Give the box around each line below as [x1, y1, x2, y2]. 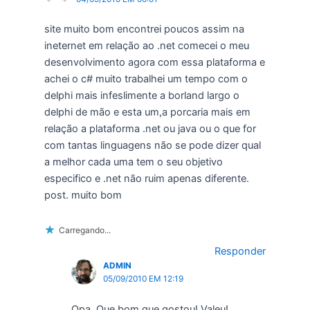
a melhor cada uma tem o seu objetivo [44, 156, 223, 169]
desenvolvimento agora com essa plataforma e [44, 56, 265, 69]
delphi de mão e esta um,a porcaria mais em [44, 106, 250, 119]
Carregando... [58, 224, 111, 235]
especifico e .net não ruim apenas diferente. [44, 172, 249, 185]
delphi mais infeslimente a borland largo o [44, 89, 239, 102]
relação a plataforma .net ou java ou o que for [44, 122, 256, 136]
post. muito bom [44, 189, 122, 202]
